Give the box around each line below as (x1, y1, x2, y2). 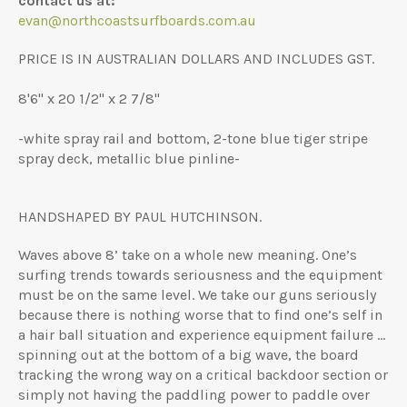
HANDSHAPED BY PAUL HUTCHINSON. (18, 207, 262, 225)
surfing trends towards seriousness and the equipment (18, 265, 382, 283)
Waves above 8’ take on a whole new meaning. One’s (18, 245, 357, 263)
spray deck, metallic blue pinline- (18, 149, 240, 167)
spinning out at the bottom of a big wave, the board (18, 345, 359, 363)
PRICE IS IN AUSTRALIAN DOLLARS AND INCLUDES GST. (18, 49, 374, 67)
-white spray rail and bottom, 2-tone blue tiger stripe (18, 129, 368, 147)
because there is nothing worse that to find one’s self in (18, 305, 382, 323)
